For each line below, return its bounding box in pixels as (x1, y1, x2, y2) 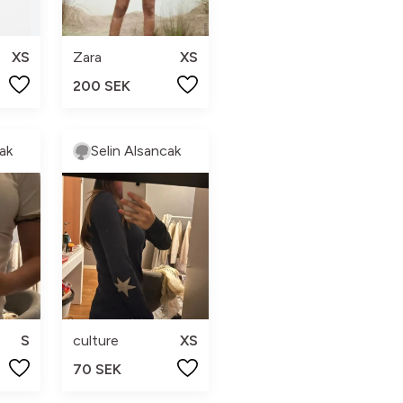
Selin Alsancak (90, 141, 181, 159)
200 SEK (72, 76, 130, 94)
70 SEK (72, 360, 121, 378)
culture (72, 331, 119, 349)
